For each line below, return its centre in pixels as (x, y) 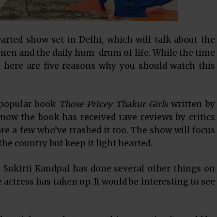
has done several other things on (142, 169)
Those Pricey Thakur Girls (112, 104)
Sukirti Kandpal (37, 169)
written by (192, 104)
